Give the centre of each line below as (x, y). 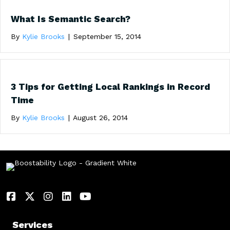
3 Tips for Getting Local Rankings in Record (110, 87)
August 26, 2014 (100, 117)
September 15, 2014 (107, 36)
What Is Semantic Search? (71, 19)
